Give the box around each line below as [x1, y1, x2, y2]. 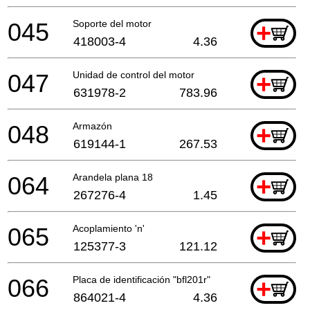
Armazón [73, 120, 112, 131]
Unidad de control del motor [73, 69, 194, 80]
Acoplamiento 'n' [73, 222, 145, 234]
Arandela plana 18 [73, 171, 153, 183]
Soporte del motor [73, 17, 152, 29]
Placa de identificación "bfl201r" [73, 273, 210, 285]
